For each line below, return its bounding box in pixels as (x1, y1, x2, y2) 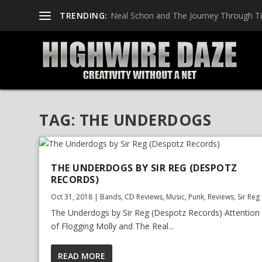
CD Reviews (125, 192, 163, 202)
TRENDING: (60, 9, 108, 21)
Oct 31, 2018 (51, 192, 93, 202)
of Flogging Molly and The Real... (51, 220, 174, 232)
